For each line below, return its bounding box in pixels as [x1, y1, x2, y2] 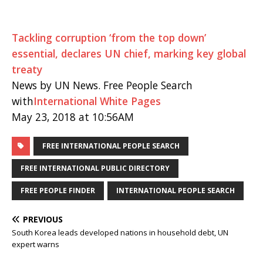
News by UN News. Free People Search [12, 77, 193, 92]
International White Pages [33, 93, 161, 108]
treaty [12, 62, 42, 76]
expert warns [12, 238, 59, 249]
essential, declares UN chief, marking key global [12, 46, 246, 60]
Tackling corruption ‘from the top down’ [12, 30, 206, 45]
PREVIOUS [23, 213, 63, 225]
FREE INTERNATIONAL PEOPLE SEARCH [42, 140, 180, 151]
